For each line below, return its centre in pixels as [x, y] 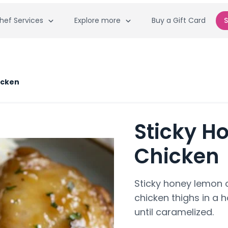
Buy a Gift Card [178, 20]
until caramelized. [174, 212]
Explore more [97, 20]
